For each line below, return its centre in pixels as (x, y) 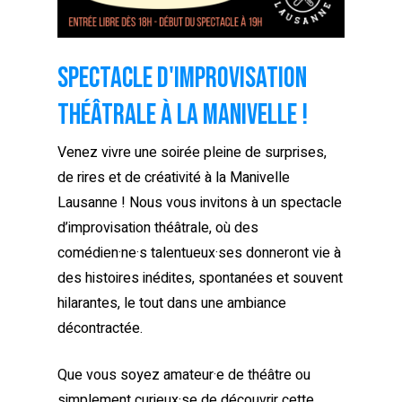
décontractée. (100, 328)
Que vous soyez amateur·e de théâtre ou (184, 375)
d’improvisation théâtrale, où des (158, 227)
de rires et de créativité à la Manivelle (174, 177)
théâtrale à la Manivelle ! (183, 115)
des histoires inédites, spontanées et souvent (200, 278)
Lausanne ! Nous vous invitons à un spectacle (200, 202)
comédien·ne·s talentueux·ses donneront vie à (199, 253)
